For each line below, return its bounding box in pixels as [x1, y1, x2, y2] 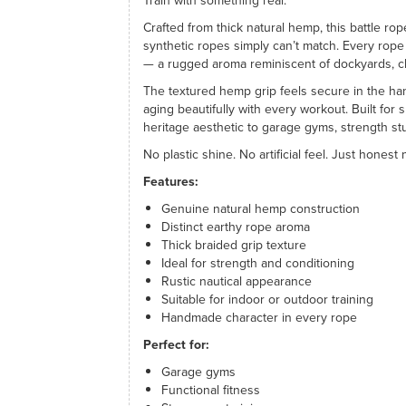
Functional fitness [160, 381, 260, 400]
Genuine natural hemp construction [160, 199, 360, 218]
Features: [142, 172, 198, 191]
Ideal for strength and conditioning [160, 254, 354, 273]
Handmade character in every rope [160, 308, 357, 327]
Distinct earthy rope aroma [160, 217, 310, 237]
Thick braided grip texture [160, 236, 306, 255]
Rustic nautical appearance [160, 272, 312, 291]
